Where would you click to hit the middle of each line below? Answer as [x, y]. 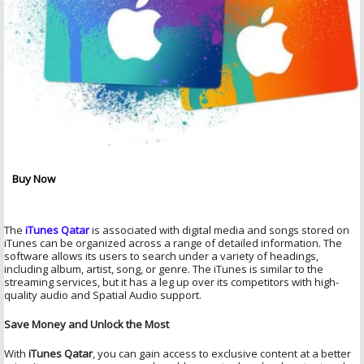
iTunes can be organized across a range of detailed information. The [173, 243]
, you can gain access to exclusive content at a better [222, 353]
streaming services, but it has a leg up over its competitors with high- [171, 282]
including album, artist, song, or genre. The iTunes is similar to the [164, 269]
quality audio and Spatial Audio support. [104, 295]
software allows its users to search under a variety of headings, [161, 256]
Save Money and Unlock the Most [88, 324]
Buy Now [34, 178]
